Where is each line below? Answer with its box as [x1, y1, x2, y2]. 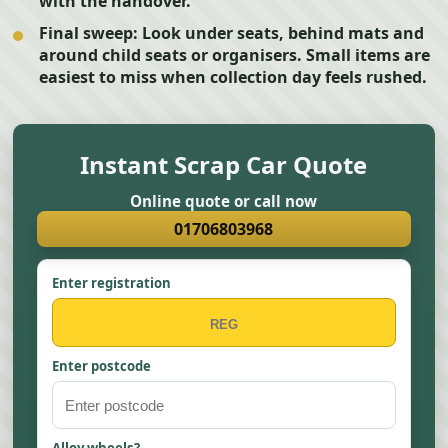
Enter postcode [52, 357, 152, 375]
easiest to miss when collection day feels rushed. [39, 66, 428, 88]
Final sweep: [39, 22, 139, 44]
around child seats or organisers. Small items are [39, 44, 431, 66]
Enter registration [52, 274, 172, 292]
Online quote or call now [130, 191, 318, 211]
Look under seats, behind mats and [138, 22, 425, 44]
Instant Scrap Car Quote [80, 148, 368, 181]
